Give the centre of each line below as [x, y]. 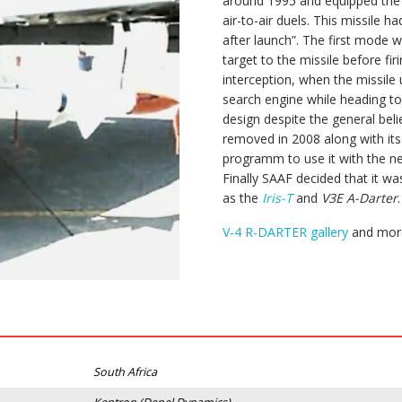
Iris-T [277, 198]
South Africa [125, 372]
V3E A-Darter [359, 198]
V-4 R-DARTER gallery [285, 232]
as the [242, 198]
